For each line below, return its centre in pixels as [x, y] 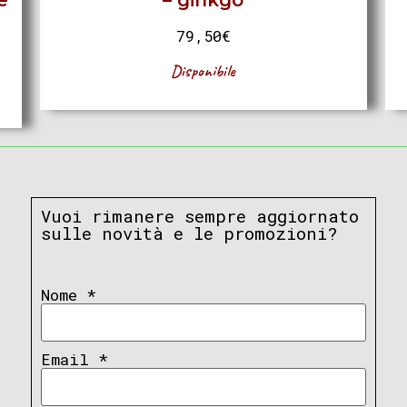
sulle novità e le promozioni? [189, 233]
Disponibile [203, 71]
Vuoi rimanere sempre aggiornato [199, 216]
